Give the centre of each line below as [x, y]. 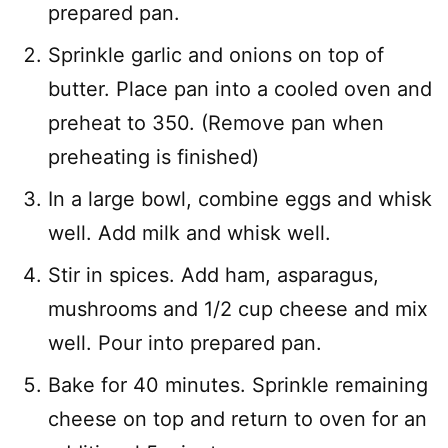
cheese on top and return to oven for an [237, 418]
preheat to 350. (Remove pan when [216, 122]
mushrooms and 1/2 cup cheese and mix [238, 308]
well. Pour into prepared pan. [185, 342]
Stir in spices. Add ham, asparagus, [213, 274]
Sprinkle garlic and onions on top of [216, 54]
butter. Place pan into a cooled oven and [240, 88]
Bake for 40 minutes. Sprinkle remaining [238, 384]
